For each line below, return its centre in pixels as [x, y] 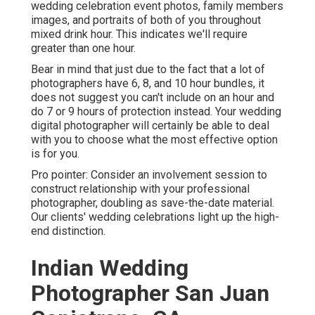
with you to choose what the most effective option [154, 140]
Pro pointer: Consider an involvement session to [149, 175]
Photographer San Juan [150, 294]
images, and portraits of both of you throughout [146, 20]
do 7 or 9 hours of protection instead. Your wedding [156, 112]
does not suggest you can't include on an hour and [153, 98]
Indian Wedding [110, 268]
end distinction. [68, 231]
